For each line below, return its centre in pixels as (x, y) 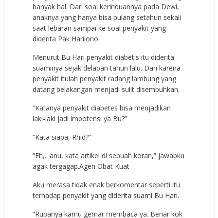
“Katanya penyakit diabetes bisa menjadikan (102, 108)
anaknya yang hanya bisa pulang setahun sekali (107, 17)
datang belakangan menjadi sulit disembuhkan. (106, 89)
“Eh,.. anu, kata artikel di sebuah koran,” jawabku (109, 155)
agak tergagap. (56, 166)
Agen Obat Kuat (105, 166)
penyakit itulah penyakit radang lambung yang (105, 78)
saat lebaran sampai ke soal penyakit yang (100, 28)
